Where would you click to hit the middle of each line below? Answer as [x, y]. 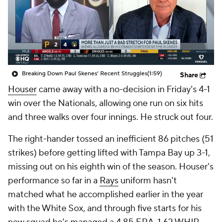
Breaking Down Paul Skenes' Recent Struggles [84, 74]
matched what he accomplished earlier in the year [106, 194]
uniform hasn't [148, 181]
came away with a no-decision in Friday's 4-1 [123, 89]
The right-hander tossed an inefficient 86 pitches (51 [111, 139]
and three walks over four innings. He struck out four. [111, 117]
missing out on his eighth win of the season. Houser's [111, 167]
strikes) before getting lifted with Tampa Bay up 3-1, [109, 153]
